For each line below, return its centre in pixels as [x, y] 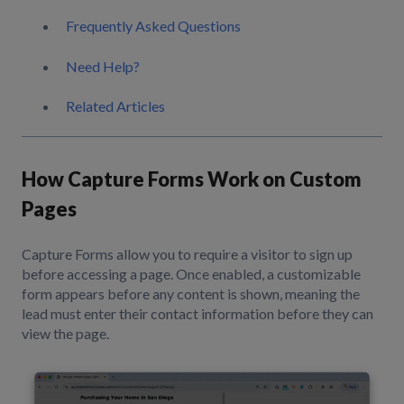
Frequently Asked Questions [153, 26]
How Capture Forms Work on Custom [192, 179]
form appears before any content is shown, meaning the [191, 293]
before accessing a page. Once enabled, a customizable [191, 273]
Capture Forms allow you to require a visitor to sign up [187, 253]
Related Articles [115, 106]
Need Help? [103, 66]
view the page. [65, 333]
